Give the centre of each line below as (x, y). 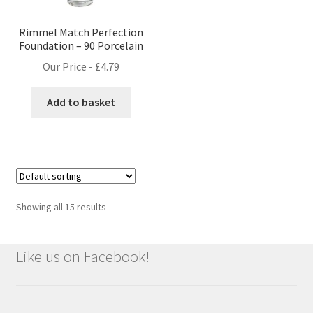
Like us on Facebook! (82, 257)
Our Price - (69, 67)
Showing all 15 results (61, 207)
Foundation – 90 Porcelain (81, 45)
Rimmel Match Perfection (81, 32)
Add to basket (81, 102)
